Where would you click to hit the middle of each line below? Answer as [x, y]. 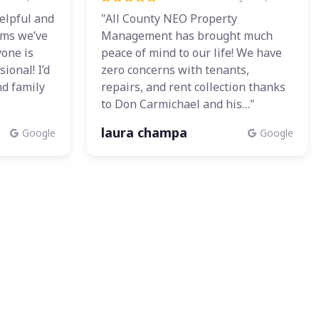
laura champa [144, 133]
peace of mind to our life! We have [192, 53]
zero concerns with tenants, [175, 70]
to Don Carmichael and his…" [178, 104]
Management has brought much [187, 36]
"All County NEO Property [169, 19]
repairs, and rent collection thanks [193, 87]
